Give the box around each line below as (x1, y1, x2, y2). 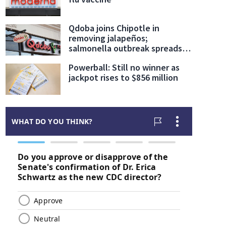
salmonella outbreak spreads (69, 42, 183, 54)
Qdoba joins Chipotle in (69, 22, 160, 34)
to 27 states (69, 52, 117, 65)
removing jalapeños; (69, 32, 148, 44)
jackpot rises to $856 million (69, 72, 179, 84)
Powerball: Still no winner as (69, 62, 180, 74)
